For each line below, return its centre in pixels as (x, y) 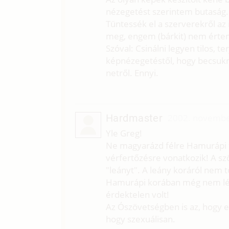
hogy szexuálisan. (140, 219)
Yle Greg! (124, 133)
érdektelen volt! (137, 194)
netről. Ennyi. (132, 73)
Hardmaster (134, 118)
